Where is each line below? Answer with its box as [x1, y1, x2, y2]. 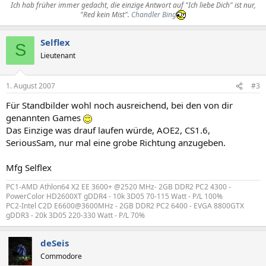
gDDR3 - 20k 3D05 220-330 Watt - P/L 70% [6, 210, 145, 220]
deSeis [40, 237, 69, 249]
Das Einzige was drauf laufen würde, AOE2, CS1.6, [6, 124, 210, 136]
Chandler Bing [131, 9, 176, 20]
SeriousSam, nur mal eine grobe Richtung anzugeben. [6, 137, 226, 148]
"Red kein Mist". [80, 9, 131, 20]
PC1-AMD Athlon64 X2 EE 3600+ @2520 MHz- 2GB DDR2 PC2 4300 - [6, 182, 231, 192]
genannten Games [6, 112, 83, 123]
